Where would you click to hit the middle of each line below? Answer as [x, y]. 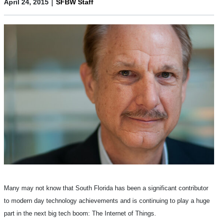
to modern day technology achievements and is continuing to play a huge [107, 200]
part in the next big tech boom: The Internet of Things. [80, 213]
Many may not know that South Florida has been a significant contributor [106, 188]
